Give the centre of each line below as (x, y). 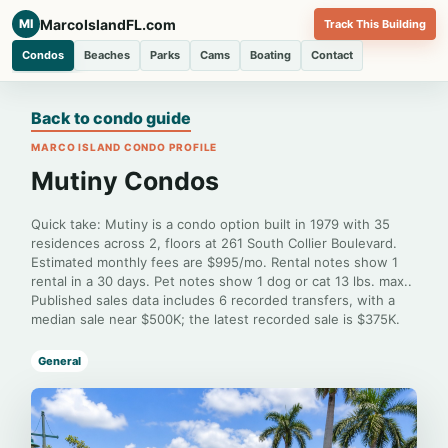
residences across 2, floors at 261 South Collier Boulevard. (214, 243)
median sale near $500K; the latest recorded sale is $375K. (216, 319)
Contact (332, 55)
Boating (270, 55)
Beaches (107, 55)
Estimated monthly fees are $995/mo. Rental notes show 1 (215, 262)
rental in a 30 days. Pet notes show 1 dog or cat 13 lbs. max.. (222, 281)
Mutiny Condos (125, 181)
